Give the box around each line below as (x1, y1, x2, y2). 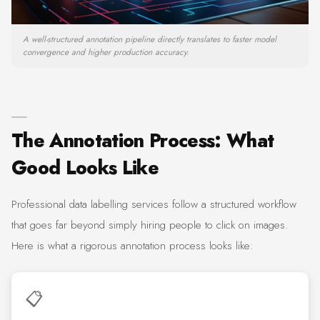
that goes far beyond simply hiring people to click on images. (11, 217, 288, 234)
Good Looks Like (11, 154, 159, 182)
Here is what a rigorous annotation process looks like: (11, 238, 254, 254)
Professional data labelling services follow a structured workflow (11, 196, 296, 213)
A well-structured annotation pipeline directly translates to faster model (23, 33, 276, 46)
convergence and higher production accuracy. (23, 46, 189, 59)
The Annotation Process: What (11, 127, 274, 155)
